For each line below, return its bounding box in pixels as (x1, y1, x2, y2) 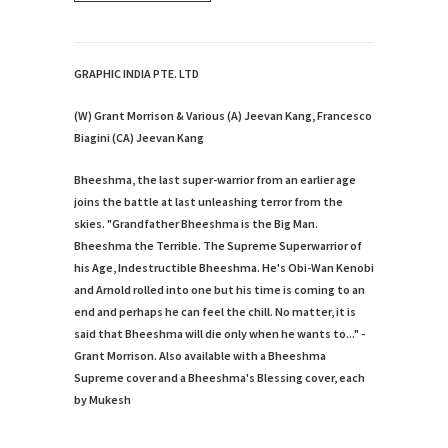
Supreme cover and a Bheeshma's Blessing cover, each (74, 370, 365, 386)
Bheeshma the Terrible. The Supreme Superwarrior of (74, 238, 362, 254)
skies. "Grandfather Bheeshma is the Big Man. (74, 216, 318, 232)
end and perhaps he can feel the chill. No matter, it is (74, 304, 356, 320)
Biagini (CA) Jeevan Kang (74, 130, 204, 146)
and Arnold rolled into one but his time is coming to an (74, 282, 365, 298)
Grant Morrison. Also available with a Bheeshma (74, 348, 326, 364)
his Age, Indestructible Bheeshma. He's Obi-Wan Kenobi (74, 260, 374, 276)
